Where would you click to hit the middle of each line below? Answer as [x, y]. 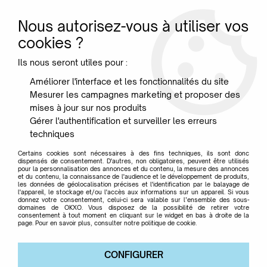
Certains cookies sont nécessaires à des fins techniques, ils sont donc [133, 153]
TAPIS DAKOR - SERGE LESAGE [186, 76]
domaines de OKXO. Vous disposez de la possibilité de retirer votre [133, 207]
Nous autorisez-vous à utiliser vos [133, 26]
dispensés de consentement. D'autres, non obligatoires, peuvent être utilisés [133, 161]
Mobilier [75, 76]
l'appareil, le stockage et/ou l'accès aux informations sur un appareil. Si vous [133, 192]
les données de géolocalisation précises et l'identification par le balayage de [133, 184]
